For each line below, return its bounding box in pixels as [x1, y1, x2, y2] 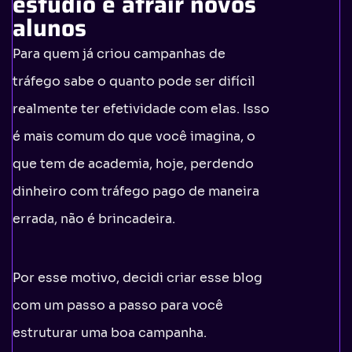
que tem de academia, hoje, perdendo [13, 155, 254, 172]
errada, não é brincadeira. [13, 210, 175, 227]
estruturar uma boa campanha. [13, 324, 207, 341]
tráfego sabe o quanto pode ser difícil [13, 72, 255, 90]
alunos [13, 9, 86, 46]
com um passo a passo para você [13, 296, 223, 313]
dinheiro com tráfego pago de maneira [13, 182, 259, 200]
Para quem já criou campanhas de [13, 45, 225, 62]
